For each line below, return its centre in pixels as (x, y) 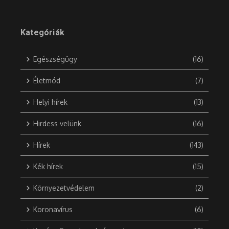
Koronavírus (53, 210)
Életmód (47, 81)
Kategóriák (42, 33)
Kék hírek (48, 167)
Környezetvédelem (64, 188)
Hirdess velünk (57, 124)
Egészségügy (55, 59)
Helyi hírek (50, 102)
